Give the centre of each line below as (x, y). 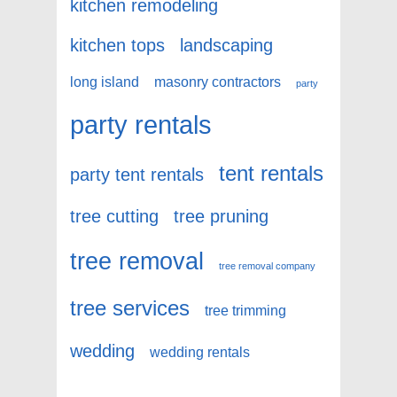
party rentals (141, 125)
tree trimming (245, 311)
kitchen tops (117, 45)
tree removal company (267, 266)
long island (105, 82)
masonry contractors (218, 82)
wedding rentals (200, 353)
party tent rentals (137, 175)
